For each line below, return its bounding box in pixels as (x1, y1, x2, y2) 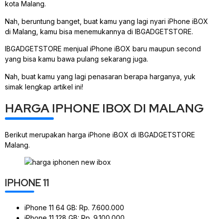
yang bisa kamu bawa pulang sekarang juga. (5, 55, 150, 64)
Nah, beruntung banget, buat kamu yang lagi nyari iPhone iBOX (5, 17, 208, 25)
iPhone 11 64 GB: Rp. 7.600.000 (24, 203, 124, 212)
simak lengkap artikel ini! (5, 82, 83, 91)
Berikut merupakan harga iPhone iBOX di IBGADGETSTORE (5, 130, 195, 139)
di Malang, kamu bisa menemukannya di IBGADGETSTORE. (5, 27, 195, 36)
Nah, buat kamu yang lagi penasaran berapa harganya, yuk (5, 72, 196, 81)
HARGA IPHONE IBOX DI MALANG (5, 100, 204, 116)
